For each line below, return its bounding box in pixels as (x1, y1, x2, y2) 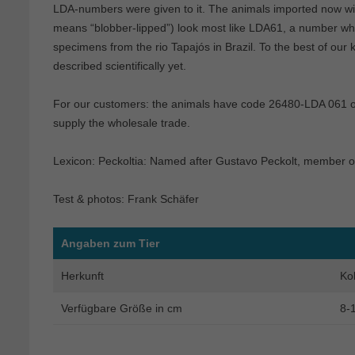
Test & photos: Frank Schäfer (53, 192, 199, 205)
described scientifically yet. (53, 59, 186, 72)
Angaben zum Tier (61, 236, 159, 250)
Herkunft (61, 269, 104, 282)
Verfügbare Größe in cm (61, 301, 182, 315)
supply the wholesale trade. (53, 116, 190, 129)
